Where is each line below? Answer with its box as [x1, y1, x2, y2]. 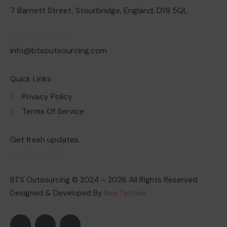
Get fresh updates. [10, 134, 80, 145]
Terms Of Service [21, 106, 84, 117]
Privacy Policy [21, 91, 72, 102]
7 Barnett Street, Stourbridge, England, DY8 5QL [10, 5, 187, 16]
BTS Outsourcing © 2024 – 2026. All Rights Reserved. [10, 175, 199, 185]
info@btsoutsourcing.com [10, 45, 107, 56]
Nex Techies [104, 188, 147, 198]
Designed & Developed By [10, 188, 104, 198]
